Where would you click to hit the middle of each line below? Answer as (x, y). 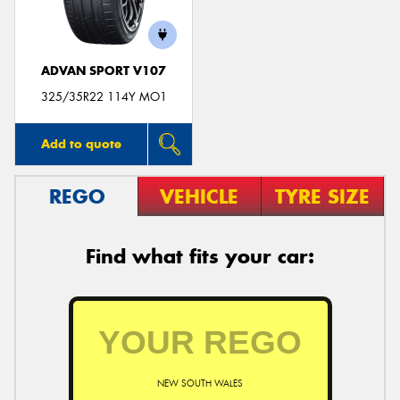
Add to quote (81, 143)
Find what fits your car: (200, 256)
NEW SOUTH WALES (200, 383)
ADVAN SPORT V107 (104, 71)
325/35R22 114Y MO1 (104, 96)
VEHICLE (200, 196)
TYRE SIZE (322, 196)
